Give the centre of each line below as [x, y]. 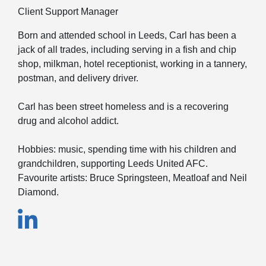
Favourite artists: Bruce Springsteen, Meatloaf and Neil [132, 178]
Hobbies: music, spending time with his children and [127, 149]
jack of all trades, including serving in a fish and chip [127, 49]
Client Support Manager [68, 11]
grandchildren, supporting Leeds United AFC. [113, 163]
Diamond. [38, 192]
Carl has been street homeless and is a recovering [123, 106]
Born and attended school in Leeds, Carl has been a [127, 35]
